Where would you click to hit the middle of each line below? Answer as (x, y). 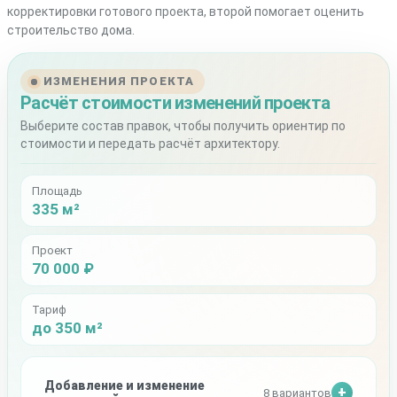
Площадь (57, 191)
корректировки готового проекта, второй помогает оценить (186, 12)
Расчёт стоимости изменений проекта (175, 103)
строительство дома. (71, 31)
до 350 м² (67, 328)
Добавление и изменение (125, 386)
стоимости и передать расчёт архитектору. (150, 144)
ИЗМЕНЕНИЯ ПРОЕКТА (119, 82)
